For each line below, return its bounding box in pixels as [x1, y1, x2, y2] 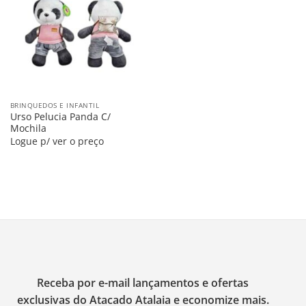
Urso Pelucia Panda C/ [10, 110, 111, 124]
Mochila [10, 122, 46, 135]
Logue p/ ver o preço [10, 134, 104, 148]
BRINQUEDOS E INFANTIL [10, 100, 100, 110]
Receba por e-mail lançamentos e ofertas [37, 275, 249, 291]
